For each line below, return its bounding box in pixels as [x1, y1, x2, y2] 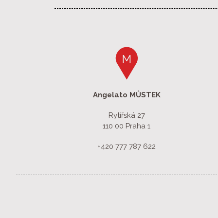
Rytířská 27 [108, 111, 145, 120]
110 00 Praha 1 [103, 122, 151, 131]
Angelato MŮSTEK [92, 91, 161, 100]
